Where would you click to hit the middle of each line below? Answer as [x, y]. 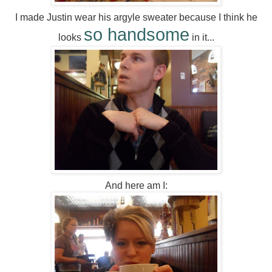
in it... [202, 38]
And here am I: [136, 186]
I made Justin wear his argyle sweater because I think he [136, 18]
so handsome [136, 35]
